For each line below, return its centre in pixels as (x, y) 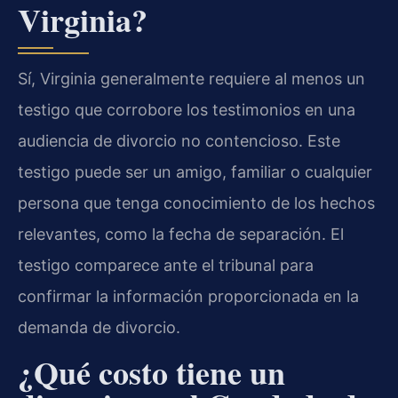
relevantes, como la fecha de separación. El (181, 235)
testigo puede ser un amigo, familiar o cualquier (195, 172)
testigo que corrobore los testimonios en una (187, 110)
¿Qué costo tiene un (151, 372)
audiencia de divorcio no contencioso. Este (179, 141)
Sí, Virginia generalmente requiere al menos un (191, 79)
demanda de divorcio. (99, 328)
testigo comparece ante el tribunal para (166, 266)
